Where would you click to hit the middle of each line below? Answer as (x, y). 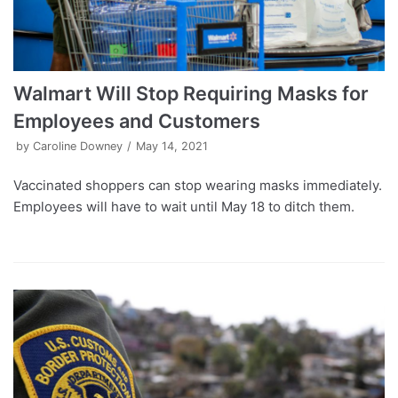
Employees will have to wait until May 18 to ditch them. (184, 207)
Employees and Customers (137, 121)
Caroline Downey (78, 147)
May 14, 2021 (172, 147)
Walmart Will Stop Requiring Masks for (191, 94)
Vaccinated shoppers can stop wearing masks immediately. (198, 186)
